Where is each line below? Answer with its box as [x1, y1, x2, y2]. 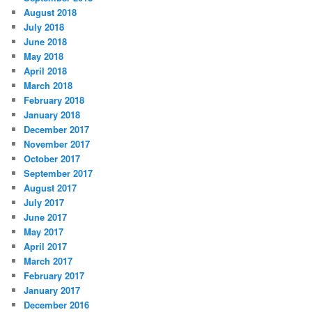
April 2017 [24, 240, 68, 253]
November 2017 [24, 137, 91, 151]
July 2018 [24, 20, 65, 34]
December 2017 [24, 123, 90, 136]
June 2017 [24, 210, 68, 224]
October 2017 [24, 152, 81, 166]
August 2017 [24, 181, 77, 195]
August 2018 [24, 6, 77, 19]
